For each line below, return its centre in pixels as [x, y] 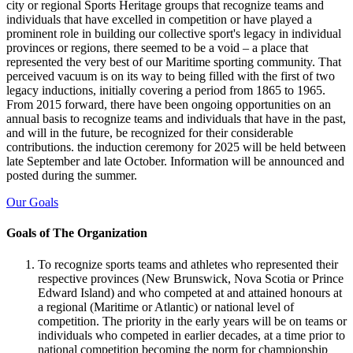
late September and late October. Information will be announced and [175, 162]
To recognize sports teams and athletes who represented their [188, 264]
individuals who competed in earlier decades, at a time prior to [191, 335]
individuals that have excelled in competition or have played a [159, 20]
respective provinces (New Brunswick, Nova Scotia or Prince [191, 278]
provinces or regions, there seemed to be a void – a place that [157, 48]
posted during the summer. [72, 176]
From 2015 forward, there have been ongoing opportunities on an [169, 105]
